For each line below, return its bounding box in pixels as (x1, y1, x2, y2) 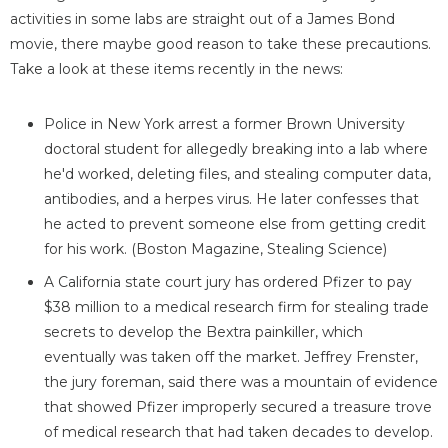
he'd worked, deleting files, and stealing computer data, (44, 165, 431, 184)
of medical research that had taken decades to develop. (44, 423, 433, 442)
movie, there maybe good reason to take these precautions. (10, 35, 431, 54)
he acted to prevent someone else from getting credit (44, 215, 426, 234)
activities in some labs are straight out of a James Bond (10, 10, 395, 29)
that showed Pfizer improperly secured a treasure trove (44, 398, 432, 417)
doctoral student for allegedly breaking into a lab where (44, 140, 428, 159)
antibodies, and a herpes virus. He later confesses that (44, 190, 419, 209)
